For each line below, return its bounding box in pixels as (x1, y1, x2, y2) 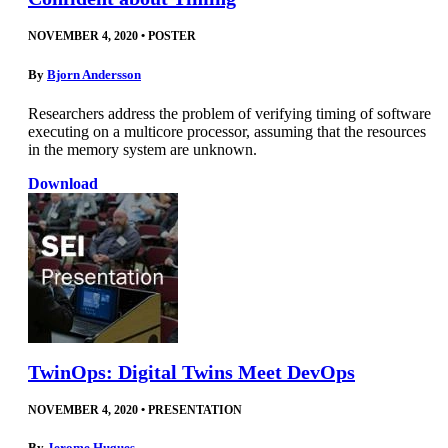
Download (28, 174, 98, 192)
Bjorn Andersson (47, 66, 141, 82)
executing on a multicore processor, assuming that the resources (28, 122, 426, 140)
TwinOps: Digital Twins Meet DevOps (28, 360, 355, 383)
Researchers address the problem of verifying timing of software (28, 104, 431, 122)
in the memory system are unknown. (28, 140, 257, 158)
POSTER (148, 29, 196, 44)
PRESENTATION (148, 402, 242, 417)
